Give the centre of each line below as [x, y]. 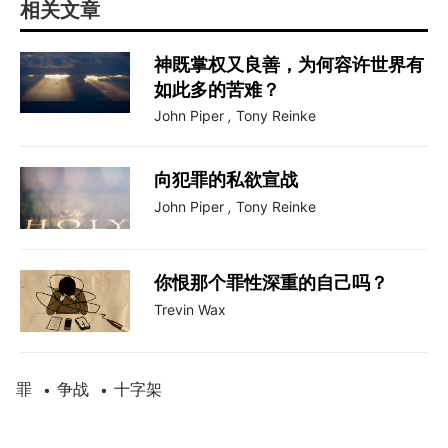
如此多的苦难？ [217, 89]
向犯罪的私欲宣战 [226, 180]
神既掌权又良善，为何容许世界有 [289, 64]
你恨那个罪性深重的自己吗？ [271, 283]
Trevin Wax [190, 309]
